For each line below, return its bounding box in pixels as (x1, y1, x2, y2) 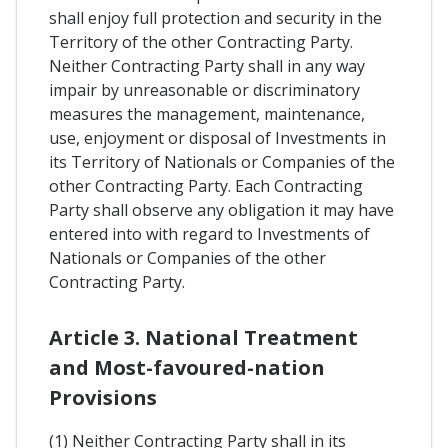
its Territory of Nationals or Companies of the (49, 151, 395, 174)
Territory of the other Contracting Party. (49, 31, 353, 54)
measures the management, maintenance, (49, 103, 365, 126)
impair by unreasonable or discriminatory (49, 79, 360, 102)
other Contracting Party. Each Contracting (49, 175, 363, 198)
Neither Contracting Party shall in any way (49, 55, 365, 78)
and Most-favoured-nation (49, 354, 325, 382)
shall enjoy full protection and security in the (49, 7, 382, 30)
